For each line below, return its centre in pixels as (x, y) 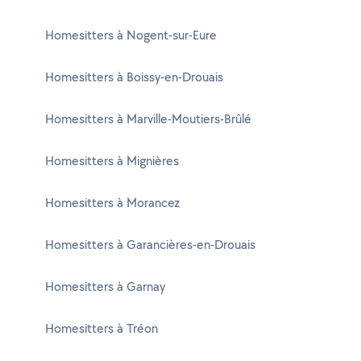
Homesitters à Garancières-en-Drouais (150, 245)
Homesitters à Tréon (102, 328)
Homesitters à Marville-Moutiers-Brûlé (148, 119)
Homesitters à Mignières (112, 161)
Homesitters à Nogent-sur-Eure (131, 35)
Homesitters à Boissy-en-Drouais (134, 77)
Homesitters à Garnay (105, 286)
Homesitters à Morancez (112, 203)
